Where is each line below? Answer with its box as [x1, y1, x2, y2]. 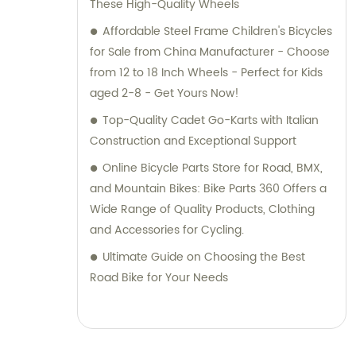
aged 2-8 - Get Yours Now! [90, 83, 239, 103]
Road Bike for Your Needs [90, 268, 228, 287]
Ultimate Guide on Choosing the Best [103, 247, 305, 266]
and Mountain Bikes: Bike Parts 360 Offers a [90, 179, 327, 198]
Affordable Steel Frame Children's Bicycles [103, 21, 332, 41]
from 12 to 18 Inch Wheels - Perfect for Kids [90, 63, 323, 82]
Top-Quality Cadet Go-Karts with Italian [103, 110, 319, 130]
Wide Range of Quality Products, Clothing [90, 199, 315, 219]
